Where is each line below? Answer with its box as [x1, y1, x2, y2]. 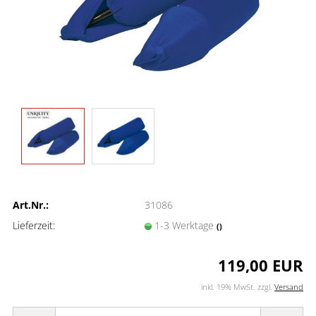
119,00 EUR [218, 255, 303, 276]
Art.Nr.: [13, 197, 49, 212]
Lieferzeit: [13, 218, 55, 232]
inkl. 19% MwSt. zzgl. [201, 281, 274, 292]
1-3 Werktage [154, 218, 217, 232]
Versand [274, 281, 303, 292]
